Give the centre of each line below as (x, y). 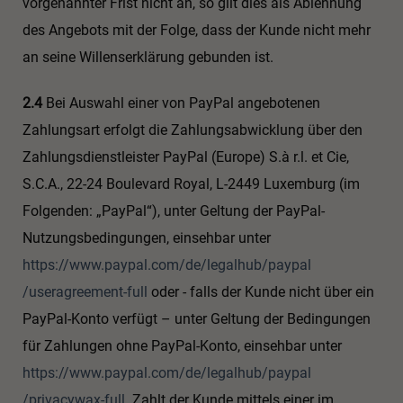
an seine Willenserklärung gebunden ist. (148, 58)
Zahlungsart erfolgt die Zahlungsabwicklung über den (193, 130)
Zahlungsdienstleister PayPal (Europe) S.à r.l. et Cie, (186, 157)
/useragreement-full (85, 291)
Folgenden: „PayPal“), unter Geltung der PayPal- (174, 210)
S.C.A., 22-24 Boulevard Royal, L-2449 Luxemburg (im (191, 184)
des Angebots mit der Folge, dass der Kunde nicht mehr (197, 31)
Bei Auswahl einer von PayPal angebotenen (181, 103)
